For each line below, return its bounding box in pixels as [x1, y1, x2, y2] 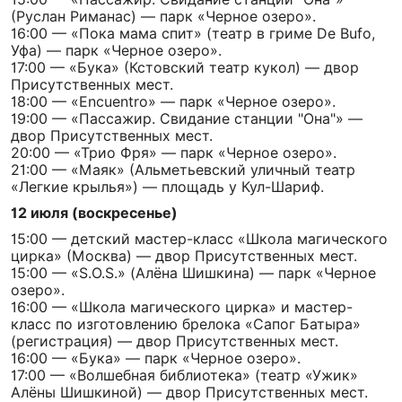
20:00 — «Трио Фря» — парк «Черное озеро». [11, 144, 336, 162]
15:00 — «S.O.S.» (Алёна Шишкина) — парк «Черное [11, 264, 376, 282]
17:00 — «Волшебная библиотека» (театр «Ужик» [11, 366, 358, 384]
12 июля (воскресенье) [11, 204, 178, 222]
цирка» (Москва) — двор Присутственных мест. [11, 247, 357, 265]
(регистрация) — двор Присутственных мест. [11, 332, 338, 350]
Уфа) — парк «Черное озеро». [11, 41, 222, 59]
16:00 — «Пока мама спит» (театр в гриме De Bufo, [11, 24, 375, 42]
